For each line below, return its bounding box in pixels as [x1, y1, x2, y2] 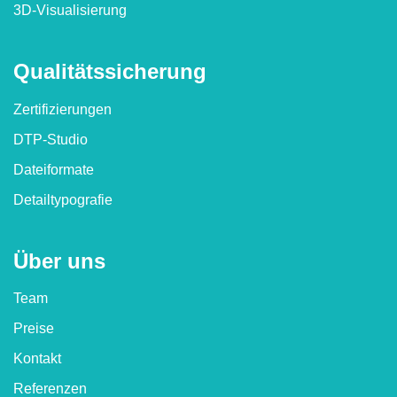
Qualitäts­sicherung [13, 59, 206, 84]
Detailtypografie [13, 191, 113, 207]
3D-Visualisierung [13, 3, 127, 19]
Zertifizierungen [13, 101, 112, 117]
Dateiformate [13, 161, 94, 177]
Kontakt [13, 351, 61, 367]
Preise [13, 321, 54, 337]
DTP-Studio [13, 131, 88, 147]
